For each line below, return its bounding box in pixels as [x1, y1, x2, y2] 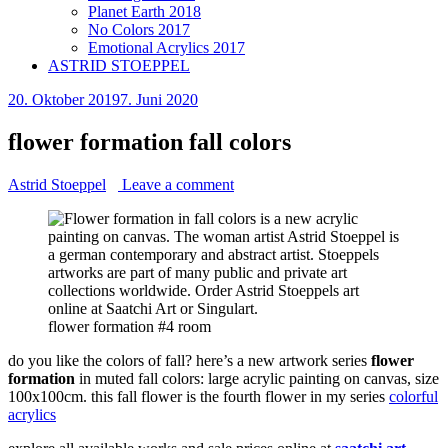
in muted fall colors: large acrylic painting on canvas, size [75, 369, 439, 387]
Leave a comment [118, 175, 234, 193]
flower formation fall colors [8, 128, 291, 155]
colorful [389, 387, 438, 405]
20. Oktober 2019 [8, 90, 120, 108]
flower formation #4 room [48, 317, 211, 335]
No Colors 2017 [88, 20, 190, 38]
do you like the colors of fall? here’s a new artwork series [8, 351, 371, 369]
